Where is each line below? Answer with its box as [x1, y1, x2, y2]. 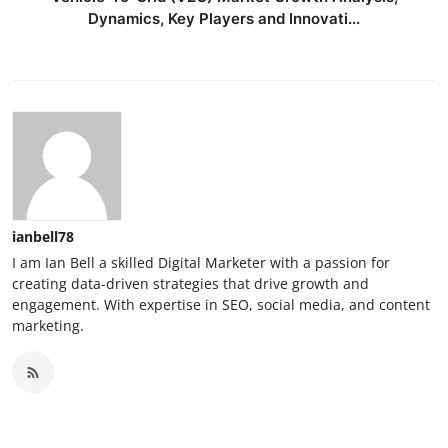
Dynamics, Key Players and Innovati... [88, 9, 360, 29]
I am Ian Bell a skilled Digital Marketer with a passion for [12, 253, 390, 273]
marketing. [12, 316, 84, 336]
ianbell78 [12, 227, 74, 247]
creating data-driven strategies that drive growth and [12, 274, 369, 294]
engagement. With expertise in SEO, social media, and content [12, 295, 430, 315]
